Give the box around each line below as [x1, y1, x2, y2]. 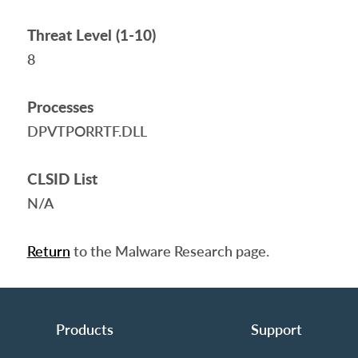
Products [55, 320, 113, 338]
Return [26, 242, 70, 260]
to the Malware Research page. [70, 242, 269, 260]
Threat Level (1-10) [26, 24, 156, 46]
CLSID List [26, 168, 97, 189]
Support [250, 320, 302, 338]
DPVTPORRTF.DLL [26, 122, 147, 140]
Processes [26, 96, 93, 117]
